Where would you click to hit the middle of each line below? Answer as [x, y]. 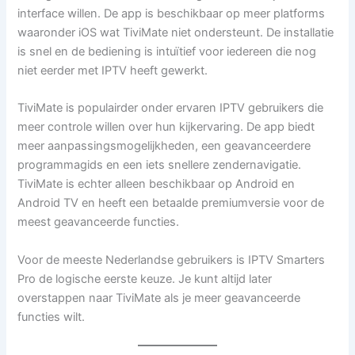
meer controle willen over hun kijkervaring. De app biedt [166, 127]
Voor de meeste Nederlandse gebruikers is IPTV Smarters [172, 260]
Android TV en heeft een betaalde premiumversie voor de [171, 203]
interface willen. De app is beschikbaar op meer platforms [172, 14]
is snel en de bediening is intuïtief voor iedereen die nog [167, 52]
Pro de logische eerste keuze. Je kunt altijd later [145, 279]
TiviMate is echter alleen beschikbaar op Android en [157, 184]
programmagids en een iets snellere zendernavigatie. [160, 165]
